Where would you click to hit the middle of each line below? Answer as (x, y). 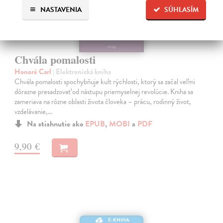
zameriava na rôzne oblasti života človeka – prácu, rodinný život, (103, 102)
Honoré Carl (34, 72)
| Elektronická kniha (82, 72)
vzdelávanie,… (34, 112)
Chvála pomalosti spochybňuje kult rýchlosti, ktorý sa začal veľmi (105, 82)
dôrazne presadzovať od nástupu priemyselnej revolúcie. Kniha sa (104, 92)
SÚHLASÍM (182, 9)
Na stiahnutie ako (56, 124)
